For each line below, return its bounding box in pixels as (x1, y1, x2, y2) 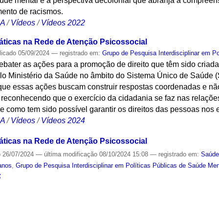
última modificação (44, 151, 98, 158)
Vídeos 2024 (41, 116, 86, 125)
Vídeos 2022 (41, 18, 86, 27)
